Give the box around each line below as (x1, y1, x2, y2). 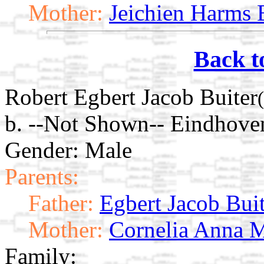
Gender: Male (5, 137, 132, 163)
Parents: (5, 164, 79, 190)
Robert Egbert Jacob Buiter (5, 84, 258, 110)
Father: (28, 190, 94, 216)
